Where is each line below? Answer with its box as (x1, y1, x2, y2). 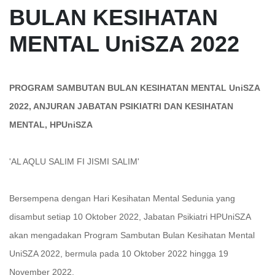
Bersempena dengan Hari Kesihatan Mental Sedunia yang (9, 193, 235, 203)
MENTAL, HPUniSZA (9, 120, 93, 130)
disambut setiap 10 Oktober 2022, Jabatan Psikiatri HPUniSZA (9, 212, 250, 222)
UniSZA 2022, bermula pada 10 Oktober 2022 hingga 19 (9, 249, 228, 258)
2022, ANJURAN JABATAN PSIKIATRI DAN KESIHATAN (9, 101, 233, 111)
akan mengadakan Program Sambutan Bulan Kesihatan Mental (9, 230, 255, 240)
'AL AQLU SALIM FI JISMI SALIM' (9, 157, 139, 166)
